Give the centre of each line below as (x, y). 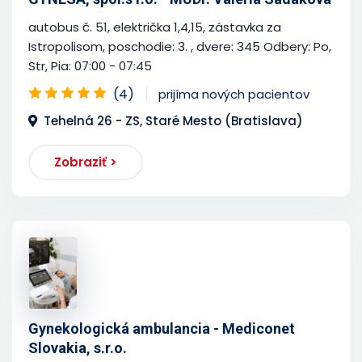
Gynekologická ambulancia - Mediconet (162, 328)
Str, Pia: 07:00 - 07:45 (90, 65)
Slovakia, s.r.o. (78, 347)
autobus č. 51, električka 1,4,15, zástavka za (155, 27)
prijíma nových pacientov (234, 94)
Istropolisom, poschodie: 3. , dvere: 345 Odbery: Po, (180, 46)
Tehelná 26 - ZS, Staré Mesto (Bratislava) (173, 120)
